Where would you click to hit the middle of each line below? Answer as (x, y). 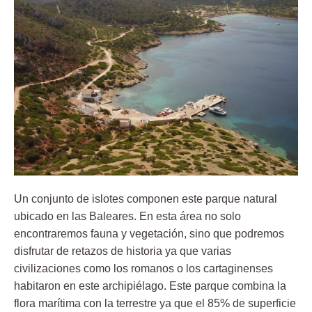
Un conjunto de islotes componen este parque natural (146, 199)
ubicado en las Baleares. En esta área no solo (127, 217)
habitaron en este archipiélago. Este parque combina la (150, 286)
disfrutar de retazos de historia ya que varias (123, 251)
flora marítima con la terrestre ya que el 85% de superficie (155, 304)
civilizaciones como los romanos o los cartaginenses (143, 269)
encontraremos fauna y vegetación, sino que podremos (149, 234)
